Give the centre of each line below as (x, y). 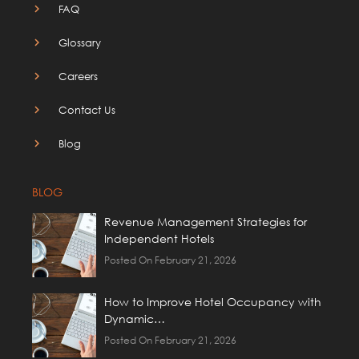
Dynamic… (135, 318)
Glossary (80, 42)
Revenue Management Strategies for (206, 221)
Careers (79, 76)
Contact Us (87, 109)
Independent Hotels (159, 238)
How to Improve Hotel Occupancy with (213, 301)
